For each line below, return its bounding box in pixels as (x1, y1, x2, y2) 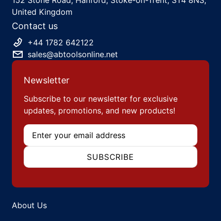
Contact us (12, 20, 58, 31)
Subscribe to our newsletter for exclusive (24, 93, 178, 104)
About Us (12, 200, 47, 210)
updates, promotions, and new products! (24, 105, 175, 115)
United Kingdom (12, 6, 73, 17)
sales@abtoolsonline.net (28, 49, 118, 59)
